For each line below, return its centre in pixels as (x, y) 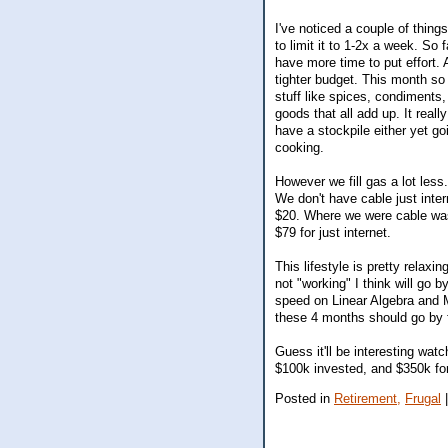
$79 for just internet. (333, 233)
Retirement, (367, 399)
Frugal (423, 399)
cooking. (299, 148)
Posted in (304, 399)
